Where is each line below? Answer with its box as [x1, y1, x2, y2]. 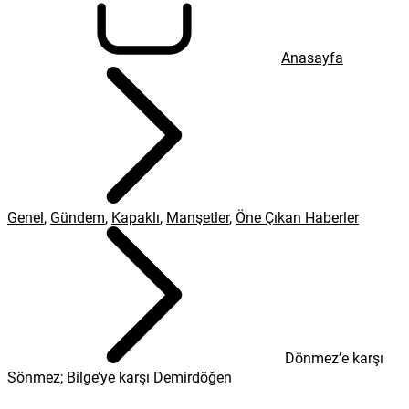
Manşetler [166, 207, 229, 226]
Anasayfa [281, 47, 343, 67]
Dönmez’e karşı [285, 348, 383, 367]
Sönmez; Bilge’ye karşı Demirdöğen [7, 367, 232, 386]
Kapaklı [111, 207, 160, 226]
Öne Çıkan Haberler [236, 207, 359, 226]
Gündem [50, 207, 105, 226]
